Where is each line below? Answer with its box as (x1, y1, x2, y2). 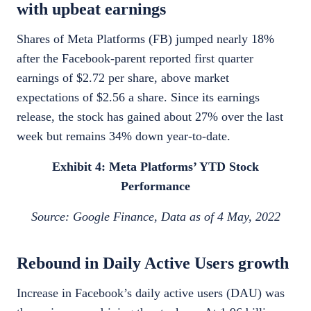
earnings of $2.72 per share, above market (17, 71, 229, 85)
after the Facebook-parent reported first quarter (17, 51, 253, 65)
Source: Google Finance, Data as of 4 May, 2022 (31, 210, 280, 224)
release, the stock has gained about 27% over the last (17, 110, 283, 124)
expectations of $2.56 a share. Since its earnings (17, 90, 260, 104)
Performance (121, 179, 190, 193)
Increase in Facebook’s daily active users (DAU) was (17, 286, 285, 300)
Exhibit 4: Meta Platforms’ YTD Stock (52, 160, 259, 174)
